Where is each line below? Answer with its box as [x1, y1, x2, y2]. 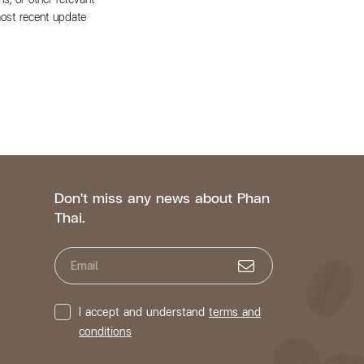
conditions [79, 323, 132, 339]
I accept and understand [79, 304, 205, 319]
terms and [209, 304, 261, 319]
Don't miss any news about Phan [54, 187, 270, 207]
